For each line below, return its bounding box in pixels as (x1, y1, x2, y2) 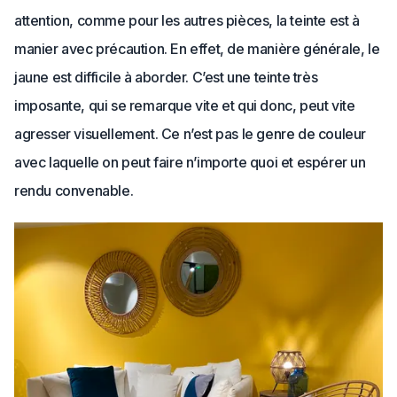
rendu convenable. (14, 182, 134, 199)
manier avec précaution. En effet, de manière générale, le (14, 40, 380, 58)
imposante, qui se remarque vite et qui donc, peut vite (14, 97, 355, 114)
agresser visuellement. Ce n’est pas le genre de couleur (14, 125, 367, 143)
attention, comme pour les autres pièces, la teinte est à (14, 12, 360, 29)
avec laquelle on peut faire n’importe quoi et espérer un (14, 153, 366, 171)
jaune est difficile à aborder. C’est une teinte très (14, 68, 318, 86)
